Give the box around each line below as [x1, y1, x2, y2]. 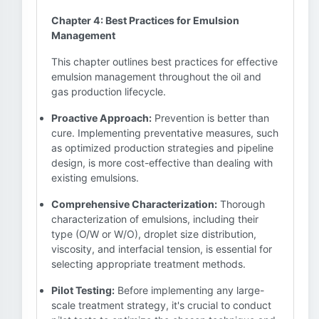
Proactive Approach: [51, 112, 152, 124]
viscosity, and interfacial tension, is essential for [51, 243, 272, 255]
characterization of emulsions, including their [51, 213, 258, 225]
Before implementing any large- [115, 284, 264, 296]
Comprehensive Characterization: [51, 198, 217, 210]
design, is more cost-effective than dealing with [51, 157, 273, 169]
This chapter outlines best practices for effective [51, 56, 278, 68]
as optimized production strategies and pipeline [51, 142, 273, 154]
